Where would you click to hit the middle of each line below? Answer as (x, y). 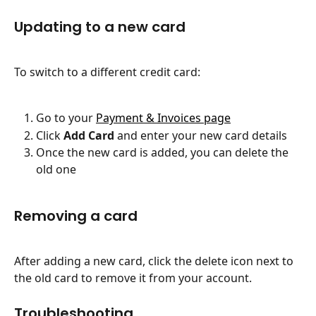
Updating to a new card (100, 26)
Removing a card (76, 215)
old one (56, 170)
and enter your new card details (201, 135)
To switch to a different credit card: (107, 72)
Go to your (66, 118)
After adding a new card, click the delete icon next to (155, 261)
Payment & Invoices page (163, 118)
